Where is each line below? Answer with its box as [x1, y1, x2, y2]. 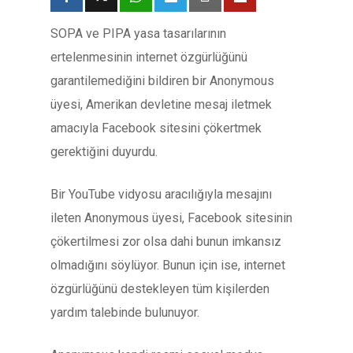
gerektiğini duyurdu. [50, 144, 158, 159]
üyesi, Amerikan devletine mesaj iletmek [50, 97, 272, 112]
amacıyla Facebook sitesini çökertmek [50, 121, 262, 136]
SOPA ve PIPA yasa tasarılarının [50, 26, 226, 41]
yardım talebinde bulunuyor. [50, 305, 199, 320]
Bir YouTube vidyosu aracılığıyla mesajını [50, 187, 272, 202]
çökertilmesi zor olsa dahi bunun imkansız [50, 234, 281, 249]
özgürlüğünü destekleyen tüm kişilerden [50, 281, 269, 296]
